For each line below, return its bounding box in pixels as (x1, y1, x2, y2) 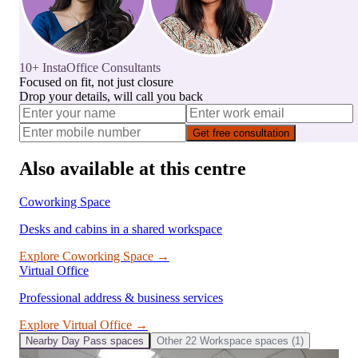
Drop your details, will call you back (19, 89, 203, 103)
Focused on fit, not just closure (19, 74, 173, 89)
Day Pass (62, 335, 107, 348)
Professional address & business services (19, 291, 223, 305)
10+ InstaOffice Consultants (19, 60, 161, 74)
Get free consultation (193, 126, 289, 139)
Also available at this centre (19, 157, 246, 179)
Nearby (26, 335, 62, 348)
